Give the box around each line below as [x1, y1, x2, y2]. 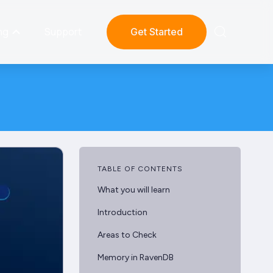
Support [44, 24, 82, 38]
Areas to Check [97, 230, 157, 240]
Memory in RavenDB [97, 252, 174, 263]
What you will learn [97, 185, 170, 195]
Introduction [97, 207, 147, 218]
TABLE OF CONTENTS [97, 165, 183, 173]
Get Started [130, 26, 183, 38]
